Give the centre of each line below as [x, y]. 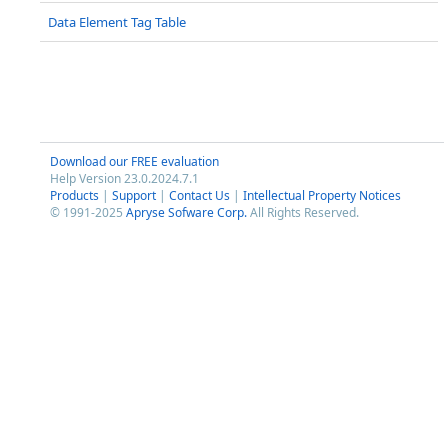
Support [134, 195]
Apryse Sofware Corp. [186, 212]
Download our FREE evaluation [134, 161]
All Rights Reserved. [303, 212]
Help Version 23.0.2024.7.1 [124, 178]
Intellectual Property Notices [322, 195]
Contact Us [199, 195]
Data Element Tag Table [117, 22]
